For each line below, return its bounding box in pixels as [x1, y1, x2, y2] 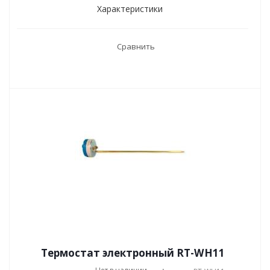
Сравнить [116, 41, 155, 52]
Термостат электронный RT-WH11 [40, 246, 225, 260]
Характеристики [96, 3, 163, 14]
